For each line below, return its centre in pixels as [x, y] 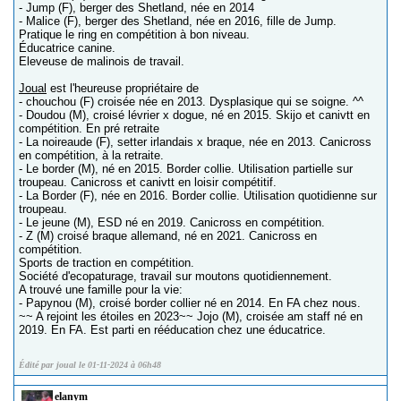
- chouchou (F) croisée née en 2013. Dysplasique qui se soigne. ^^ [191, 102]
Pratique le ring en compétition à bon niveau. [134, 34]
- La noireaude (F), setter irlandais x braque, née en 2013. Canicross [195, 142]
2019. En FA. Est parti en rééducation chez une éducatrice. [172, 330]
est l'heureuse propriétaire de [123, 88]
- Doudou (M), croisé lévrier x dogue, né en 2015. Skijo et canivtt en [194, 115]
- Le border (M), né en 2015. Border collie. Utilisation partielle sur [186, 169]
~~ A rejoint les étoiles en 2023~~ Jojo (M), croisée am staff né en [191, 316]
